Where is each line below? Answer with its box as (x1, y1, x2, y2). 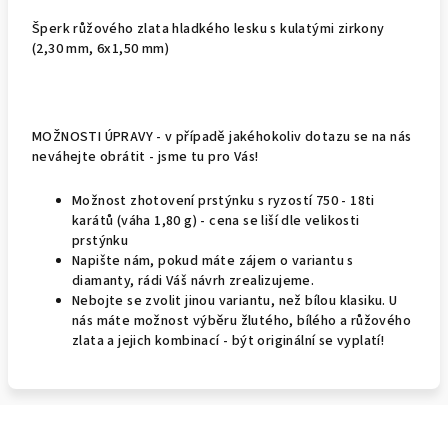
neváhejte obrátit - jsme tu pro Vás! (32, 147, 262, 167)
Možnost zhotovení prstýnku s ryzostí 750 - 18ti (72, 191, 375, 211)
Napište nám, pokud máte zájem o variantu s (72, 251, 354, 271)
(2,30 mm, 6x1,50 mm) (32, 39, 170, 59)
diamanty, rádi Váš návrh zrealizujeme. (72, 271, 315, 291)
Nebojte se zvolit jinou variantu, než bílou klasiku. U (72, 291, 398, 311)
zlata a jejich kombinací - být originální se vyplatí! (72, 331, 388, 351)
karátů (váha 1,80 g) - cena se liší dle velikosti (72, 211, 360, 231)
